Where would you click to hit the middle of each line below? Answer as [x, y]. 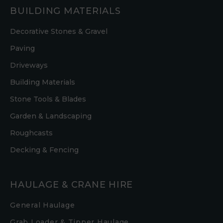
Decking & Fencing [44, 150]
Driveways [29, 65]
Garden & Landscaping [51, 116]
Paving [22, 48]
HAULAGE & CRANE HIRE [71, 184]
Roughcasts [31, 133]
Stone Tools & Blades [48, 99]
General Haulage [43, 205]
